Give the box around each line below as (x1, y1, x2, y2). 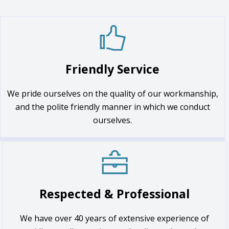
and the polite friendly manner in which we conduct (15, 101, 210, 112)
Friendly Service (65, 61, 159, 77)
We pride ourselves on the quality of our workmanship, (7, 88, 218, 99)
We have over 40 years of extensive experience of (20, 213, 209, 224)
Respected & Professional (39, 186, 190, 202)
